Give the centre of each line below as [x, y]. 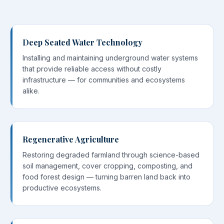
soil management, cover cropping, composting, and [107, 166]
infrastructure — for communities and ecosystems [104, 80]
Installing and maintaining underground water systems [110, 58]
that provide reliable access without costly [92, 69]
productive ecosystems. [62, 188]
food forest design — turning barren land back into [106, 177]
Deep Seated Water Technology [82, 42]
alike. [31, 91]
